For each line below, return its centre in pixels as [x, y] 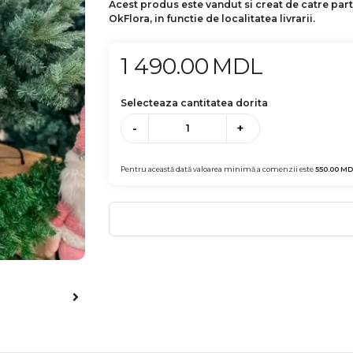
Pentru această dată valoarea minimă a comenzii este [218, 169]
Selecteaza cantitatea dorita [195, 103]
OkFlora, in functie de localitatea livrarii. [212, 19]
